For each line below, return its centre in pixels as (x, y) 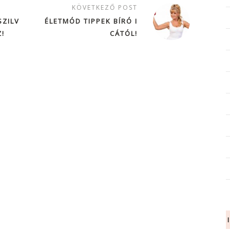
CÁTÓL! (123, 34)
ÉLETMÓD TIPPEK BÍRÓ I (91, 21)
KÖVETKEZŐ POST (104, 8)
